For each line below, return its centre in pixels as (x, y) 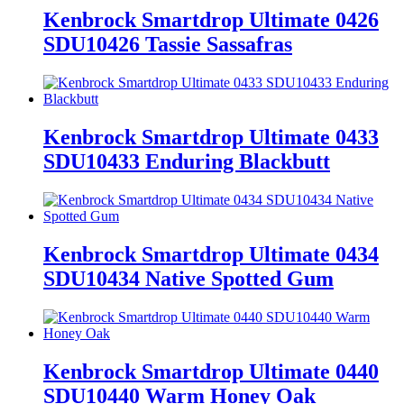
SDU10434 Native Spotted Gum (188, 279)
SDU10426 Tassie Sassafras (168, 45)
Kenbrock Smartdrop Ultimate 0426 (211, 20)
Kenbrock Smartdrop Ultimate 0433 (211, 138)
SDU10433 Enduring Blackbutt (187, 162)
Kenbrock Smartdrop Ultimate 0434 (211, 255)
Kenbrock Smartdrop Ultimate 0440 (211, 371)
